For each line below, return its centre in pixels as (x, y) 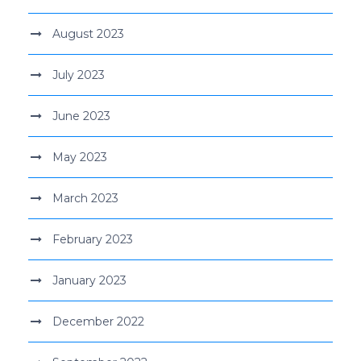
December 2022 (98, 321)
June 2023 (81, 116)
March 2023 (85, 198)
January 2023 (89, 280)
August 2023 (88, 33)
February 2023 (93, 239)
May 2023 (80, 157)
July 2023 (79, 75)
